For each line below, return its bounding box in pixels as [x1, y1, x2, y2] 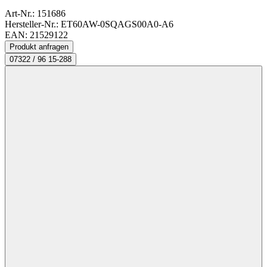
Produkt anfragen [10, 42, 69, 52]
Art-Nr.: [5, 8, 37, 19]
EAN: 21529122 [5, 30, 68, 41]
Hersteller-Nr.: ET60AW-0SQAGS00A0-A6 [5, 19, 173, 30]
